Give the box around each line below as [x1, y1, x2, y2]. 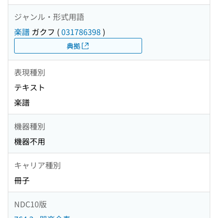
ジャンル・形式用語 [14, 10, 84, 22]
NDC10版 [14, 198, 47, 210]
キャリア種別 [14, 159, 61, 171]
